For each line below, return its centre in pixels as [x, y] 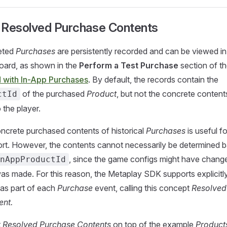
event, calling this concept [142, 188]
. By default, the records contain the [153, 80]
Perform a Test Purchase [129, 65]
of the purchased [53, 94]
